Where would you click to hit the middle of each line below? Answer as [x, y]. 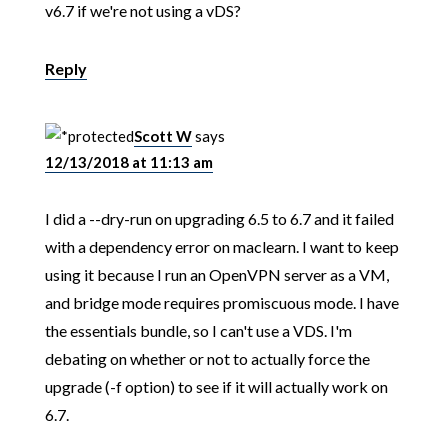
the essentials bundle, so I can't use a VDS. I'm [198, 331]
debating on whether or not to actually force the [207, 359]
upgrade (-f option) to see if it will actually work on [216, 387]
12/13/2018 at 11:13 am [128, 162]
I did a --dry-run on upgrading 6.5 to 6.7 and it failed [219, 219]
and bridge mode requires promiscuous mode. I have [221, 303]
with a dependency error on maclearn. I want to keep [221, 247]
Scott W [162, 136]
